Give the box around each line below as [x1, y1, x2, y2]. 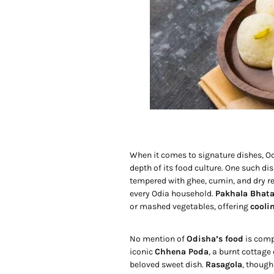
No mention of [130, 234, 187, 245]
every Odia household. [130, 188, 215, 199]
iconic [130, 246, 155, 257]
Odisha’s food [187, 234, 243, 245]
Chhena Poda [155, 246, 209, 257]
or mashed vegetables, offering [130, 201, 250, 212]
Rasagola [206, 259, 242, 270]
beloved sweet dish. [130, 259, 206, 270]
